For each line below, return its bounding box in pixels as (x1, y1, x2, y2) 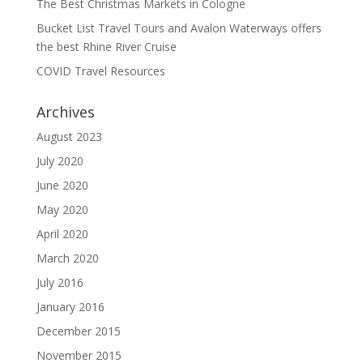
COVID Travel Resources (36, 62, 165, 79)
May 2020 (36, 201, 88, 217)
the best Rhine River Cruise (36, 38, 177, 54)
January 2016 (36, 298, 105, 314)
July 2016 (36, 274, 83, 290)
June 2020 (36, 177, 88, 193)
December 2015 (36, 322, 121, 339)
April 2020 (36, 225, 88, 241)
